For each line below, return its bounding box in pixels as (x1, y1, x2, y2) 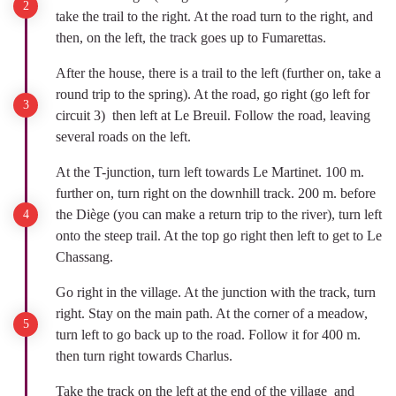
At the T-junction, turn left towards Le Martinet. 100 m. (56, 164, 364, 179)
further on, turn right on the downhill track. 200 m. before (56, 186, 376, 201)
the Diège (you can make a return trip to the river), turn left (56, 207, 382, 222)
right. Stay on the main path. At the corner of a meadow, (56, 306, 368, 321)
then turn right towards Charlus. (56, 348, 232, 363)
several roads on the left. (56, 129, 191, 144)
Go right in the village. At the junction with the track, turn (56, 285, 376, 300)
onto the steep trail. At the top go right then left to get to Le (56, 228, 382, 243)
